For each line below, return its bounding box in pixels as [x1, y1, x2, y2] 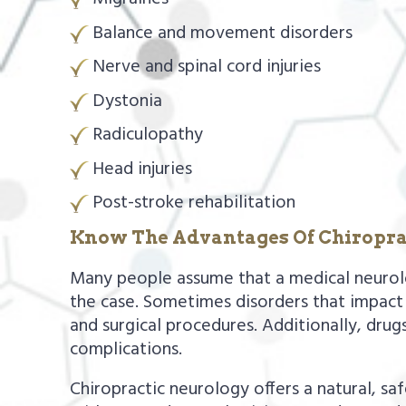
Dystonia [92, 86, 163, 116]
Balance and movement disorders [92, 18, 353, 48]
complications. [70, 335, 183, 365]
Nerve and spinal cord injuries [92, 53, 322, 82]
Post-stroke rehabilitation [92, 188, 296, 218]
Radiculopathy [92, 121, 204, 150]
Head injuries [92, 154, 193, 184]
